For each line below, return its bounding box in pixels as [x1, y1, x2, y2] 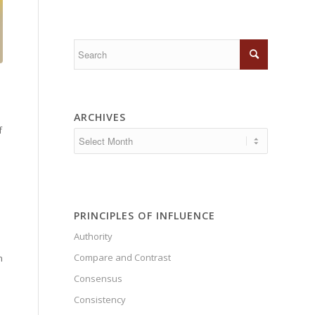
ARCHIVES [74, 110, 127, 124]
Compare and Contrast [74, 251, 172, 264]
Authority [74, 230, 113, 243]
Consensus [74, 272, 123, 285]
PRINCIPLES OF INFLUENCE [74, 209, 216, 223]
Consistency [74, 293, 127, 307]
